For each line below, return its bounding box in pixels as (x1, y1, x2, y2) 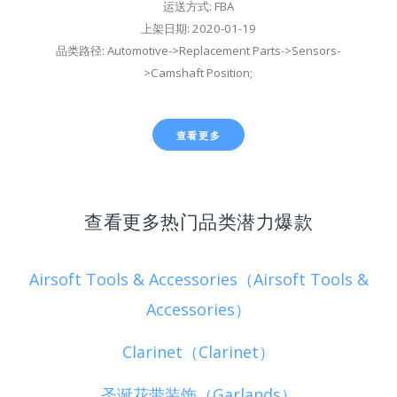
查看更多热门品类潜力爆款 (84, 208, 313, 233)
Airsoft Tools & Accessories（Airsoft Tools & (28, 268, 369, 290)
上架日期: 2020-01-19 (140, 19, 256, 36)
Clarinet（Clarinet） (122, 340, 275, 362)
